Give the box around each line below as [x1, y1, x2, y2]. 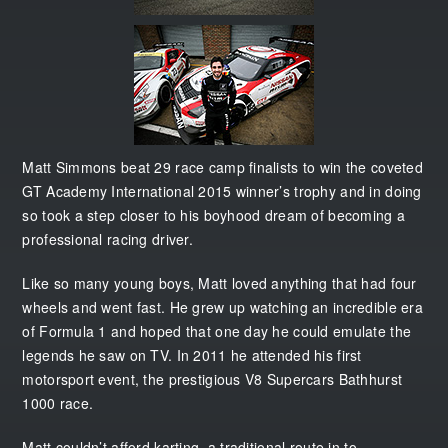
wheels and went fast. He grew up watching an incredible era [22, 296, 423, 317]
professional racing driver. [22, 228, 193, 249]
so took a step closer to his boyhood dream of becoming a [22, 204, 406, 225]
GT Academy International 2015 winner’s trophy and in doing [22, 180, 422, 201]
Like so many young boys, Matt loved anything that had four [22, 272, 417, 293]
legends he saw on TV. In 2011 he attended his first [22, 344, 362, 365]
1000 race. [22, 392, 94, 413]
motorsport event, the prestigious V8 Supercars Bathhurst [22, 368, 403, 389]
